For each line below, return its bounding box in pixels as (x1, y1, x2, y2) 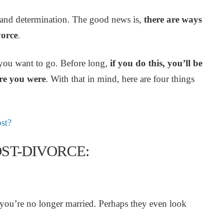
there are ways (143, 14, 202, 25)
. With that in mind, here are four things (45, 73, 194, 84)
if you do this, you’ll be (110, 57, 202, 68)
